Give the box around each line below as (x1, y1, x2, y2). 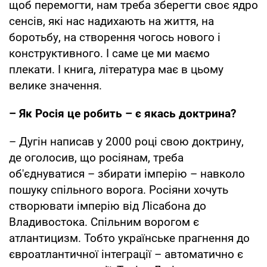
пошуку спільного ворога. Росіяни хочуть (9, 182, 228, 197)
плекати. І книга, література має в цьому (9, 62, 223, 76)
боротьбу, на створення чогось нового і (9, 30, 221, 44)
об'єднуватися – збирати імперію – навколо (9, 166, 245, 181)
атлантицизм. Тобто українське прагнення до (9, 231, 250, 245)
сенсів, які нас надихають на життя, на (9, 14, 214, 28)
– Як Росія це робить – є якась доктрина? (9, 106, 236, 120)
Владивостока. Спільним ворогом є (9, 215, 199, 229)
